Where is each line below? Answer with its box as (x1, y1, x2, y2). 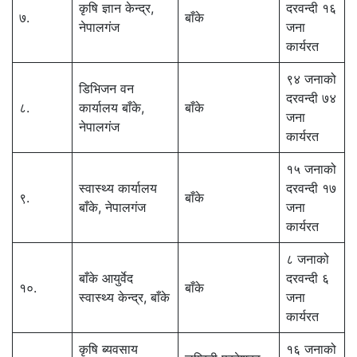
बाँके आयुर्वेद (79, 269, 133, 286)
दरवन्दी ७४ (286, 89, 336, 106)
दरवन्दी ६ (286, 269, 329, 286)
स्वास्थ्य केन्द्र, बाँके (79, 288, 170, 305)
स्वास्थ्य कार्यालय (79, 179, 157, 196)
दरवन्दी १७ (286, 179, 336, 196)
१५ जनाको (286, 160, 336, 177)
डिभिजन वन (79, 80, 134, 96)
